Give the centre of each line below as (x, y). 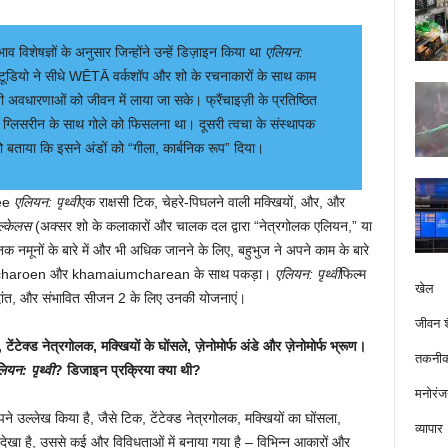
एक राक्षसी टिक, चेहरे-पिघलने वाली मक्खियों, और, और (211, 202)
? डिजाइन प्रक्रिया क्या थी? (127, 370)
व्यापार (428, 428)
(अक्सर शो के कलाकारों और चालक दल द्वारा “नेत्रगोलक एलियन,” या (201, 226)
